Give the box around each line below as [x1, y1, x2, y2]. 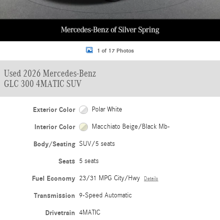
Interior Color [34, 123, 76, 131]
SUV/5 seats [79, 140, 115, 148]
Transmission [34, 192, 76, 200]
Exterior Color [33, 106, 76, 114]
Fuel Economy [32, 174, 76, 183]
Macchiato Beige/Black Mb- [91, 123, 170, 131]
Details [144, 176, 159, 182]
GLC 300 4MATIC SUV [4, 78, 82, 89]
